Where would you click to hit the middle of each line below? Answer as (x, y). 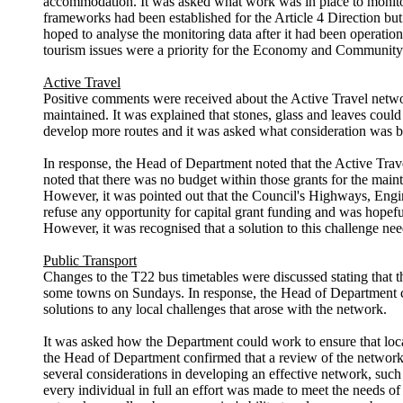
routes (141, 131)
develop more (84, 131)
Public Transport (90, 261)
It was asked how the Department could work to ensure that (214, 342)
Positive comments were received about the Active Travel (207, 99)
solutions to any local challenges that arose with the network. (215, 309)
